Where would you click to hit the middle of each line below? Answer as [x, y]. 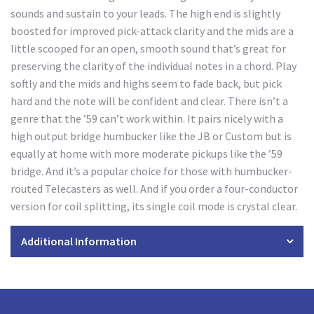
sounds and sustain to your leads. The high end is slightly [145, 13]
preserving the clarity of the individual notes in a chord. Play [153, 66]
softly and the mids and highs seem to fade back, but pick [146, 83]
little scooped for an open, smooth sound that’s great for [148, 48]
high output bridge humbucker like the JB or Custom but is [151, 136]
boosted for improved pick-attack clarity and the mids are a [152, 30]
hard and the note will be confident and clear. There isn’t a [149, 101]
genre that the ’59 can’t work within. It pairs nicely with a [147, 118]
